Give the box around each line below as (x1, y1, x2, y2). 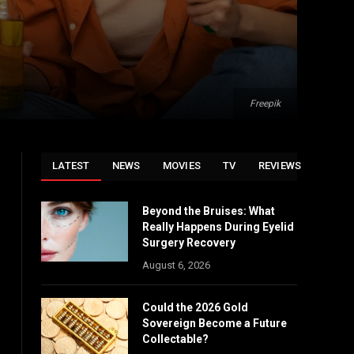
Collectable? (142, 333, 209, 345)
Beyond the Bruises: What (142, 205, 275, 217)
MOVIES (162, 160, 201, 171)
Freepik (250, 98, 281, 109)
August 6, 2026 (142, 259, 210, 271)
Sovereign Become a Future (142, 317, 287, 330)
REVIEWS (258, 160, 302, 171)
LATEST (52, 160, 90, 171)
